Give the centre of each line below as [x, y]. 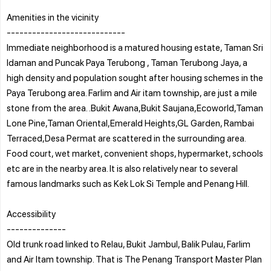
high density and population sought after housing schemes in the [135, 77]
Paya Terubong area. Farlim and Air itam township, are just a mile [132, 92]
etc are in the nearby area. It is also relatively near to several [122, 168]
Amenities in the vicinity [53, 17]
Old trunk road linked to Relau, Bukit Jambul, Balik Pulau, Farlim [129, 243]
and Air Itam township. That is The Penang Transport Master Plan [134, 259]
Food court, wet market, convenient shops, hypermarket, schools [135, 153]
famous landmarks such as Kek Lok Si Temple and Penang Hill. [128, 183]
